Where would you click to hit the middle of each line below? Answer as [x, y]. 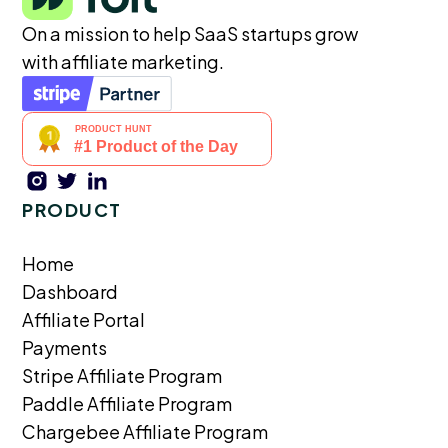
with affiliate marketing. [123, 61]
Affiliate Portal [84, 319]
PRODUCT [72, 209]
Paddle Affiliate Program [127, 403]
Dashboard [70, 291]
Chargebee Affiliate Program [145, 431]
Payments [65, 347]
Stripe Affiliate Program [122, 375]
